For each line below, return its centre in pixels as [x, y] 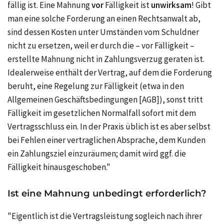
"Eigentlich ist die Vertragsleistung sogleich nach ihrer [105, 216]
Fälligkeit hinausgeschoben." [59, 167]
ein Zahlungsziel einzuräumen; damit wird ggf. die [97, 153]
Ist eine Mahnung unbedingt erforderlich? [107, 193]
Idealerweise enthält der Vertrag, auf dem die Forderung [110, 72]
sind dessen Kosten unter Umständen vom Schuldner [103, 32]
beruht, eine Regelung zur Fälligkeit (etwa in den [96, 86]
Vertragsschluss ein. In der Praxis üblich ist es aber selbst [109, 126]
